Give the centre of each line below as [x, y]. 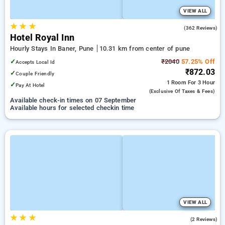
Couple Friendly [35, 74]
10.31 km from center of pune [145, 48]
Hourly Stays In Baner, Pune [53, 48]
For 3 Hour [201, 83]
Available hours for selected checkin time [72, 108]
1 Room [177, 83]
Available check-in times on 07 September [73, 100]
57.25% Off [197, 62]
